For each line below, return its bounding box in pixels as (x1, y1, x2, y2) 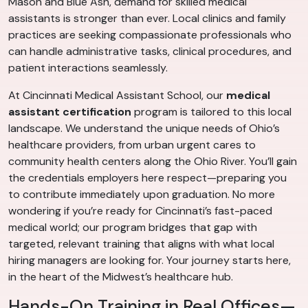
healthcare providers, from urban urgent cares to (8, 137, 256, 152)
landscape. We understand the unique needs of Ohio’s (8, 120, 280, 135)
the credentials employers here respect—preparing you (8, 170, 287, 185)
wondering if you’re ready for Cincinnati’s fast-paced (8, 203, 272, 218)
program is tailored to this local (131, 104, 291, 119)
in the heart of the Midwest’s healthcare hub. (8, 269, 233, 284)
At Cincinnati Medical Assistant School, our (8, 87, 226, 102)
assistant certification (8, 104, 131, 119)
